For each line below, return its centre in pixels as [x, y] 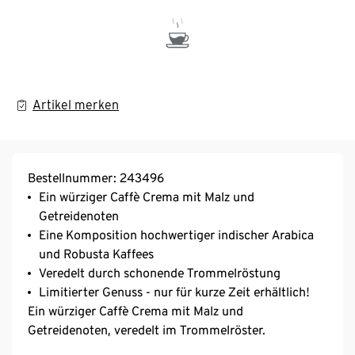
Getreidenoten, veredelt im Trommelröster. [147, 330]
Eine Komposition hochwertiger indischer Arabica [176, 235]
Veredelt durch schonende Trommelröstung [160, 273]
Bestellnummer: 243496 [96, 177]
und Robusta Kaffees [96, 254]
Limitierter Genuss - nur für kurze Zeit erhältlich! [174, 292]
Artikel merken [76, 105]
